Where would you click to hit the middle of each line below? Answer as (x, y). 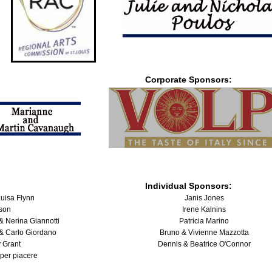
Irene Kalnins (204, 210)
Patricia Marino (204, 221)
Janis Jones (204, 198)
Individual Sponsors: (188, 186)
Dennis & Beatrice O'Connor (204, 244)
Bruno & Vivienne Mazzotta (204, 233)
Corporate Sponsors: (188, 80)
